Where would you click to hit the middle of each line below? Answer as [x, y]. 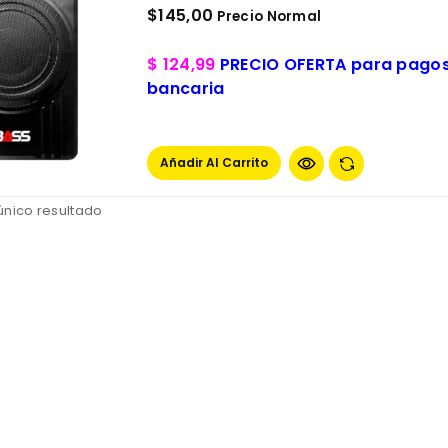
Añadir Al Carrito [214, 162]
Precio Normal [269, 16]
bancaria [186, 88]
